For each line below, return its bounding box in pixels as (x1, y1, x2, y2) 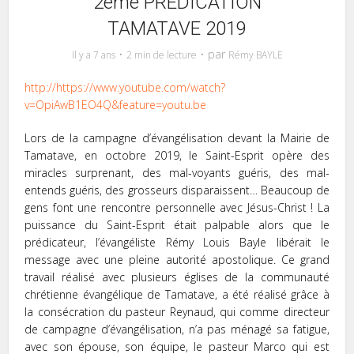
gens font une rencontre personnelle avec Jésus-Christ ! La (24, 199, 330, 215)
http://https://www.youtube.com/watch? (24, 79, 226, 95)
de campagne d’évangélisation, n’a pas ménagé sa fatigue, (24, 321, 330, 337)
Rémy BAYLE (228, 47, 283, 62)
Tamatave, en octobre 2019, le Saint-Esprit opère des (24, 147, 330, 163)
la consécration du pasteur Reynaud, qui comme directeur (24, 303, 330, 319)
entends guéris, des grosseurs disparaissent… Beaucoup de (24, 182, 330, 198)
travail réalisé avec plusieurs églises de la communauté (24, 269, 330, 284)
